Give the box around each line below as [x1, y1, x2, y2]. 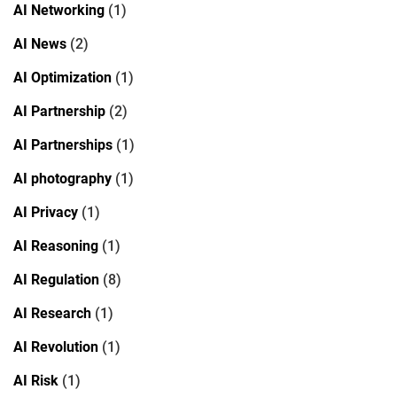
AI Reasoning [13, 237, 98, 254]
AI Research [13, 304, 91, 322]
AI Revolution [13, 338, 98, 355]
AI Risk [13, 371, 58, 389]
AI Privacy [13, 203, 78, 221]
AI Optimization [13, 68, 112, 86]
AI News [13, 35, 66, 52]
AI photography [13, 169, 112, 187]
